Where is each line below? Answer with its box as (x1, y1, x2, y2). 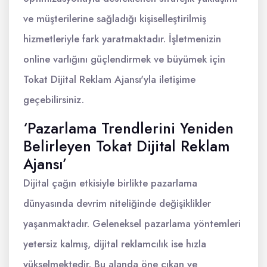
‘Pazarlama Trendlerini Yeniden (23, 117, 234, 139)
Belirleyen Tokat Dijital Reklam (23, 135, 230, 157)
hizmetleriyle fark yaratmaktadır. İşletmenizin (23, 32, 221, 46)
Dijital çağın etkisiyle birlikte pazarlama (23, 176, 197, 190)
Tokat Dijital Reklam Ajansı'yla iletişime (23, 72, 195, 86)
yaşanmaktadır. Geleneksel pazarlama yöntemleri (23, 216, 241, 231)
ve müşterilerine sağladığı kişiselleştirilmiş (23, 11, 206, 26)
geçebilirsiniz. (23, 92, 84, 107)
